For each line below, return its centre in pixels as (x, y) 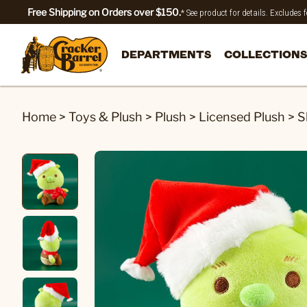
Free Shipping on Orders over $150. (104, 12)
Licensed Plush (242, 117)
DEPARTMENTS (166, 54)
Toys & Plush (106, 117)
